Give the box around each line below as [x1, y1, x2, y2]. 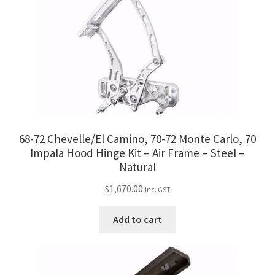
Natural [119, 160, 156, 175]
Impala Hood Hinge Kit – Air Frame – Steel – [30, 145, 245, 161]
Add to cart [113, 213, 162, 226]
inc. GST [144, 184, 171, 194]
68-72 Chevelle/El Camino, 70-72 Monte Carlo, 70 [19, 131, 256, 147]
